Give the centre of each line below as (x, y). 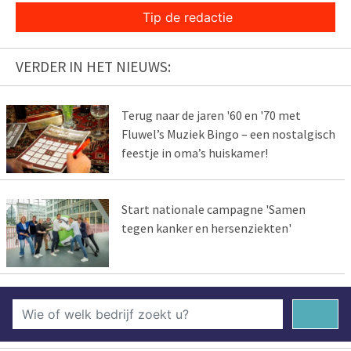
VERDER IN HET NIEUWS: (93, 66)
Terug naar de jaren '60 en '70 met (211, 115)
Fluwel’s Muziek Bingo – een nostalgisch (228, 134)
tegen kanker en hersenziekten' (206, 228)
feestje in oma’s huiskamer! (194, 152)
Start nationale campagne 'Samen (213, 209)
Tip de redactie (187, 17)
